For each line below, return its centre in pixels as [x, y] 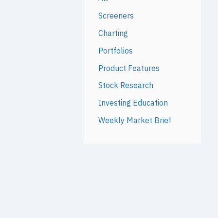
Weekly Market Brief [135, 120]
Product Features [129, 68]
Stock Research [126, 85]
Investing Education [133, 103]
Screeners [116, 15]
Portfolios [115, 50]
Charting [113, 33]
